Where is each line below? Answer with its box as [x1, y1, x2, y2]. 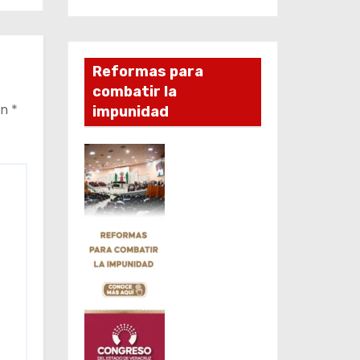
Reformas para [92, 62, 203, 80]
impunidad [92, 102, 169, 121]
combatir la [92, 82, 177, 100]
